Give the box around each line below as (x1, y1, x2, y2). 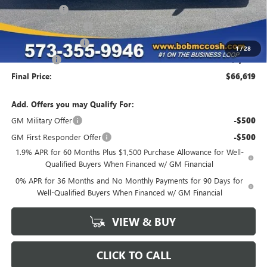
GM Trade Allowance (11, 21, 83, 32)
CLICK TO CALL (96, 248, 171, 263)
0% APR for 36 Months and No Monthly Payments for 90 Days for (15, 175, 244, 186)
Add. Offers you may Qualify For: (11, 99, 134, 110)
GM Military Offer (11, 115, 72, 126)
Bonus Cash (11, 54, 51, 65)
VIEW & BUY (109, 215, 176, 229)
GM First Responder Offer (11, 132, 101, 142)
